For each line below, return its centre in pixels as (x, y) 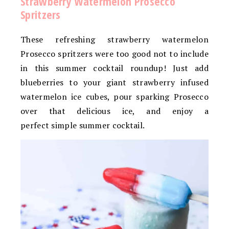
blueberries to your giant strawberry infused (114, 82)
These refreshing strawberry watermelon (114, 39)
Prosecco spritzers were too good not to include (114, 53)
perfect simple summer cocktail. (83, 125)
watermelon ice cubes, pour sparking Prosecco (114, 96)
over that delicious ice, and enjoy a (114, 111)
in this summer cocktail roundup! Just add (114, 68)
